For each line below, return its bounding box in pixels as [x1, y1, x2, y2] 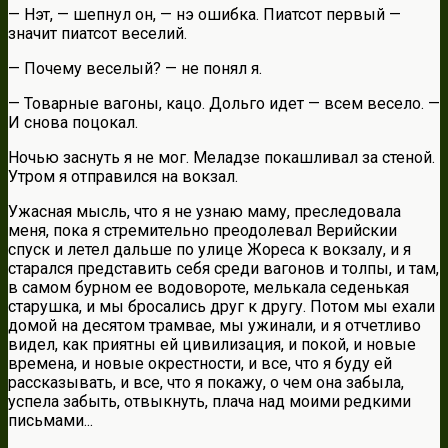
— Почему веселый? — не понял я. [8, 59, 262, 79]
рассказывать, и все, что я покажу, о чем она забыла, [8, 373, 404, 393]
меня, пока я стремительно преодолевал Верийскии [8, 221, 397, 241]
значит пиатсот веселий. [8, 24, 187, 44]
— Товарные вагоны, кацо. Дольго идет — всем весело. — [8, 94, 440, 114]
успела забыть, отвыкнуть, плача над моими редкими [8, 392, 411, 412]
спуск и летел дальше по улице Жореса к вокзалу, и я [8, 240, 411, 260]
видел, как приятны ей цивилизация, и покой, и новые [8, 335, 416, 355]
